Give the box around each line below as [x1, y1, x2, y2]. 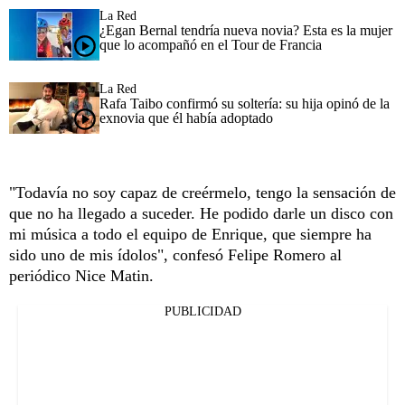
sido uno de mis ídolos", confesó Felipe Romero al [9, 245, 342, 264]
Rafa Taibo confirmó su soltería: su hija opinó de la [99, 95, 390, 111]
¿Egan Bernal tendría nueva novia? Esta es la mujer [99, 22, 392, 38]
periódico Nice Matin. [9, 266, 154, 285]
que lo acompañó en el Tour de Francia [99, 36, 322, 52]
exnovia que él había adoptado [99, 109, 273, 126]
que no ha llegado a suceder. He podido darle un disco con [9, 203, 393, 222]
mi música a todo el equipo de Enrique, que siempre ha [9, 224, 372, 243]
